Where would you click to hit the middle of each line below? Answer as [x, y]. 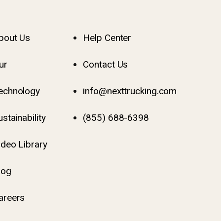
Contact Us [106, 64]
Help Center [107, 38]
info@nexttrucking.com [130, 91]
